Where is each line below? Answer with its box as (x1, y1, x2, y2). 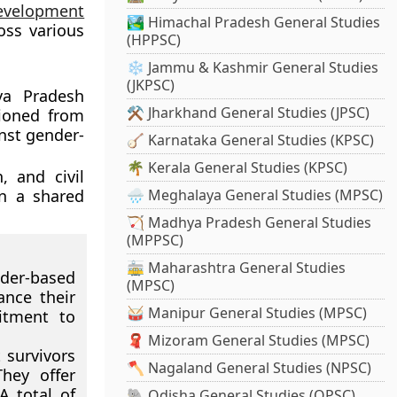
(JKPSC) (127, 75, 175, 96)
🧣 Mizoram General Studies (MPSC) (127, 331, 370, 351)
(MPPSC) (127, 230, 184, 251)
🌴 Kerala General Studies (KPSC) (127, 158, 348, 178)
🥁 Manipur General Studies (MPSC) (127, 303, 368, 323)
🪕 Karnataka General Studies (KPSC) (127, 130, 375, 151)
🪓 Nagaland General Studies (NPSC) (127, 358, 372, 378)
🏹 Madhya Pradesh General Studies (127, 213, 372, 233)
